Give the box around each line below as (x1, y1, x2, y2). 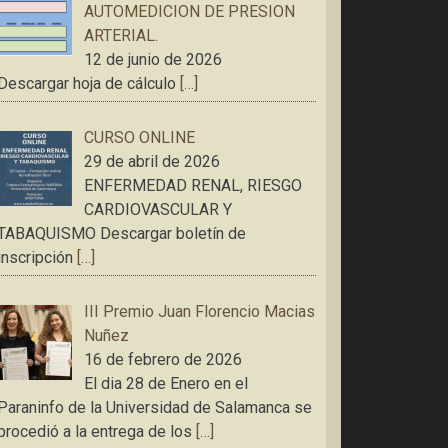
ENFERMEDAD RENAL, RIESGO (84, 175, 302, 195)
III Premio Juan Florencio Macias (84, 301, 315, 321)
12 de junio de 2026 (84, 49, 222, 69)
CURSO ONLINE (84, 127, 195, 147)
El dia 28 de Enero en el (84, 373, 248, 393)
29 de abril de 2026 (84, 151, 220, 171)
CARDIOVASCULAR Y (84, 199, 232, 219)
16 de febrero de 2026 (84, 349, 242, 369)
